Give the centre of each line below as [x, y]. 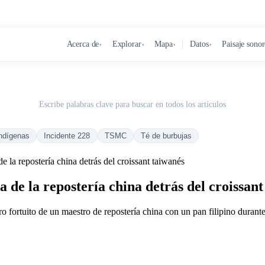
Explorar [127, 44]
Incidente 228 [67, 136]
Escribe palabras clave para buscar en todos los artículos [132, 104]
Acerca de [83, 44]
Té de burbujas [167, 136]
